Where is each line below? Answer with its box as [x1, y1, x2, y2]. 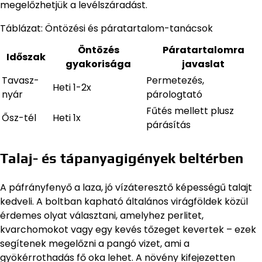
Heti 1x [53, 111, 81, 125]
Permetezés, [146, 74, 204, 88]
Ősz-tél [2, 111, 36, 125]
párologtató [146, 88, 202, 102]
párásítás [146, 118, 191, 132]
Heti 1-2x [53, 81, 91, 95]
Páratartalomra [162, 43, 244, 57]
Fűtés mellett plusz [146, 104, 234, 118]
